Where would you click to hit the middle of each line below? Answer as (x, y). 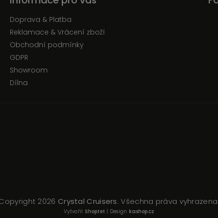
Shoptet (95, 212)
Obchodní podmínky (46, 45)
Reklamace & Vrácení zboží (57, 32)
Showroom (28, 70)
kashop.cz (141, 212)
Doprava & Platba (40, 20)
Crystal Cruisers (87, 201)
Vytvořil (74, 212)
